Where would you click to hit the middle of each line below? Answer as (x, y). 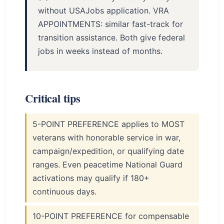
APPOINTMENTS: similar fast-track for (110, 24)
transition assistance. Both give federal (111, 37)
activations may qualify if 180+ (91, 178)
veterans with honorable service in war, (106, 137)
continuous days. (64, 191)
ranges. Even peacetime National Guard (107, 164)
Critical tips (53, 98)
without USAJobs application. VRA (103, 10)
